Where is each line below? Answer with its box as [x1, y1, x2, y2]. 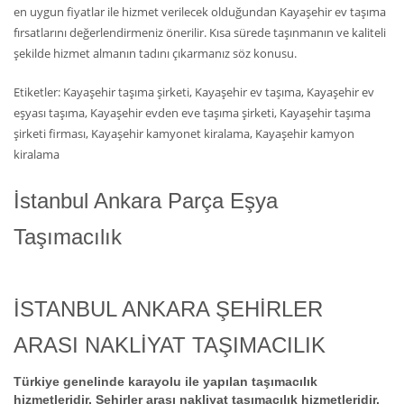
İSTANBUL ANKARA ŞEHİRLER [14, 297, 323, 321]
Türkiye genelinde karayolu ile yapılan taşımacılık [14, 374, 317, 389]
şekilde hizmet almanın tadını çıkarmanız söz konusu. [14, 45, 297, 61]
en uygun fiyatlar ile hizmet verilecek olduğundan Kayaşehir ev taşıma [14, 4, 386, 20]
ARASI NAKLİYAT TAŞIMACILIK [14, 333, 326, 357]
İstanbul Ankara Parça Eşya [14, 188, 278, 213]
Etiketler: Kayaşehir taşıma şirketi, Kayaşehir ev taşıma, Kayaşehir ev [14, 84, 374, 100]
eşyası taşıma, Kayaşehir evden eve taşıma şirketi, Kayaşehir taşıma [14, 105, 371, 121]
